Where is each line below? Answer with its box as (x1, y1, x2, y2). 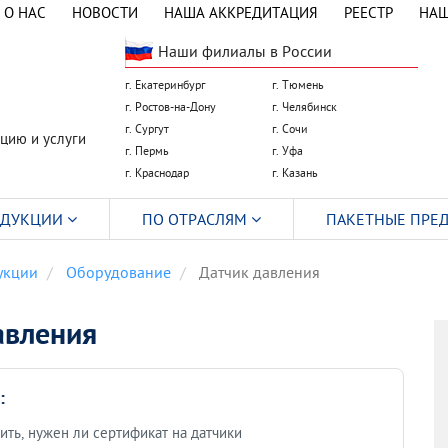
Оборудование (66, 262, 171, 282)
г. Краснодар (125, 165, 189, 180)
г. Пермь (125, 143, 169, 158)
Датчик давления (195, 262, 320, 282)
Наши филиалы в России (158, 41, 332, 61)
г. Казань (271, 165, 318, 180)
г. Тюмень (271, 77, 324, 92)
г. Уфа (271, 143, 303, 158)
